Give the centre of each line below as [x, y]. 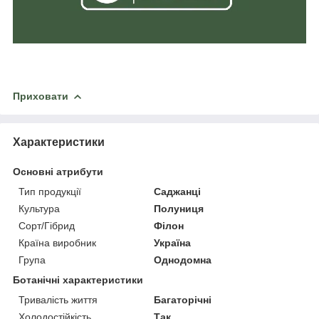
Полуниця [179, 209]
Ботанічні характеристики [78, 280]
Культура [39, 209]
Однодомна [183, 260]
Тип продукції [50, 192]
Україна [173, 243]
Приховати [41, 96]
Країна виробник [57, 243]
